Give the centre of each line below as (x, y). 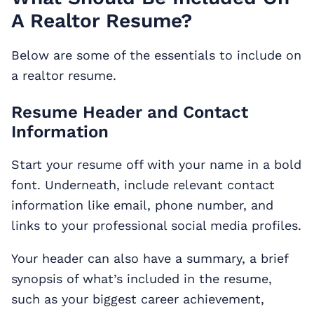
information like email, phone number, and (142, 205)
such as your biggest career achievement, (138, 299)
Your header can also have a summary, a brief (150, 259)
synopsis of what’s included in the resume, (142, 279)
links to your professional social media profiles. (156, 226)
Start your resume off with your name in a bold (156, 165)
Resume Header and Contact (130, 112)
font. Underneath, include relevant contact (143, 185)
